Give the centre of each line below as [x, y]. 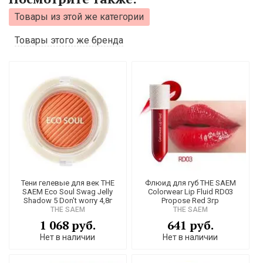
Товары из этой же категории [79, 17]
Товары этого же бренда [69, 41]
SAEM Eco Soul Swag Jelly [68, 191]
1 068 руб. [68, 225]
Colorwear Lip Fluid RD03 [190, 191]
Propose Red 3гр [190, 200]
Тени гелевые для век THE [68, 183]
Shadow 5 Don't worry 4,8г [68, 200]
